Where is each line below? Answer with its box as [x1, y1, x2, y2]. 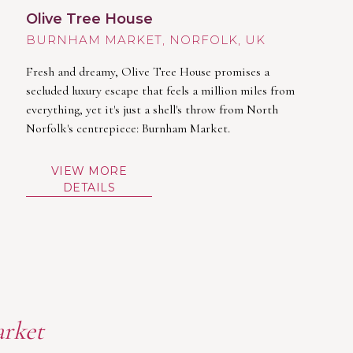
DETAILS [62, 180, 116, 195]
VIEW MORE [50, 163, 128, 178]
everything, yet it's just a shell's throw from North [26, 101, 279, 117]
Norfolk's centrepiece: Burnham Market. [26, 120, 231, 136]
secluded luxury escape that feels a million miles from [26, 82, 295, 98]
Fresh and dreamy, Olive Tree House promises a [26, 63, 270, 80]
